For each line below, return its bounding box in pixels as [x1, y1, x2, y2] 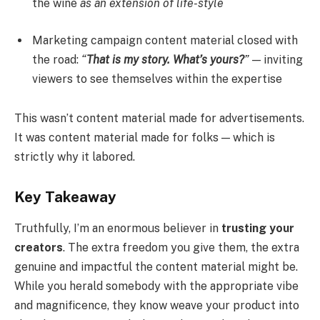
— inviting [249, 52, 303, 66]
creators [14, 241, 63, 255]
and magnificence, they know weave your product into [14, 299, 299, 313]
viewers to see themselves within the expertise [32, 71, 282, 86]
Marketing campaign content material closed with [32, 33, 298, 47]
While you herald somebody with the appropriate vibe [14, 279, 299, 294]
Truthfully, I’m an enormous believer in [14, 221, 221, 236]
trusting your [221, 221, 294, 236]
